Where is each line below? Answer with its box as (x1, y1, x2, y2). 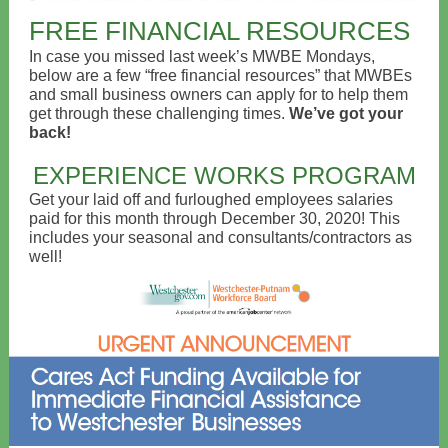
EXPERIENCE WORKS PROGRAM (32, 162, 416, 189)
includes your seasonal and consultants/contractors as (29, 229, 412, 246)
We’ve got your (289, 105, 403, 122)
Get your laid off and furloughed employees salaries (29, 191, 393, 208)
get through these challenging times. (29, 105, 289, 122)
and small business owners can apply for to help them (29, 86, 408, 103)
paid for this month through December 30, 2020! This (29, 210, 400, 227)
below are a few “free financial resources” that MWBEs (29, 67, 412, 84)
